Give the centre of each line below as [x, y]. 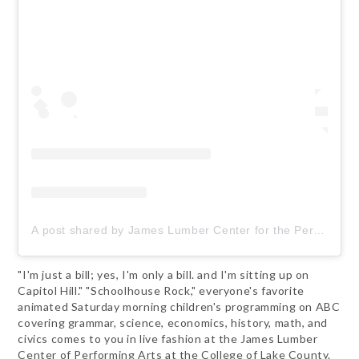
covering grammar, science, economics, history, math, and [173, 323]
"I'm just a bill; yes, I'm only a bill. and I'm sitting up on [164, 275]
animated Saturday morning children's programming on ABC [179, 307]
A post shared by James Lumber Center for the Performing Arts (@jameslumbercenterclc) [319, 230]
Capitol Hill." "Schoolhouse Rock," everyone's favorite [161, 291]
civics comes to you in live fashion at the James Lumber [168, 339]
